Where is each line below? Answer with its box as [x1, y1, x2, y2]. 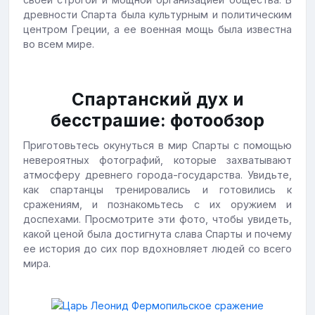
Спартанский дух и [71, 89, 244, 110]
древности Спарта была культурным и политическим [23, 8, 292, 21]
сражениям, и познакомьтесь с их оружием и [23, 198, 292, 211]
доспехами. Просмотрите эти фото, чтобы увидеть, [23, 213, 292, 226]
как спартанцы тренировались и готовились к [23, 184, 292, 196]
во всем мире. [23, 38, 94, 51]
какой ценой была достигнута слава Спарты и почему [23, 228, 292, 240]
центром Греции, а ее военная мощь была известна [23, 23, 292, 36]
